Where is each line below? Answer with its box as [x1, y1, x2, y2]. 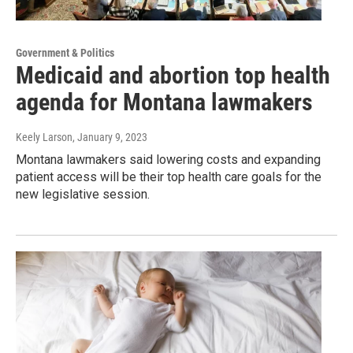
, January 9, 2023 [72, 131, 147, 144]
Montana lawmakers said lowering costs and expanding [16, 152, 321, 168]
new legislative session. [16, 187, 150, 203]
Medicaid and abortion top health [16, 61, 330, 90]
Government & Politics [16, 46, 114, 60]
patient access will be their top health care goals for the [16, 169, 321, 185]
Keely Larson [16, 131, 72, 144]
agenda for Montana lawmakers [16, 88, 313, 117]
